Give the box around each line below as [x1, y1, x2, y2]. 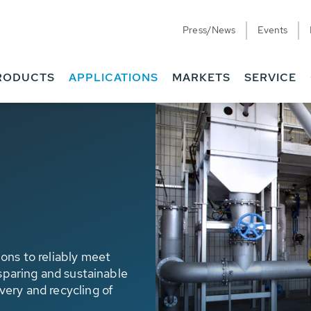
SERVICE [244, 70, 296, 85]
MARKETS [172, 70, 230, 85]
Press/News [183, 24, 236, 36]
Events [257, 24, 288, 36]
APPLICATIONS [69, 70, 158, 85]
